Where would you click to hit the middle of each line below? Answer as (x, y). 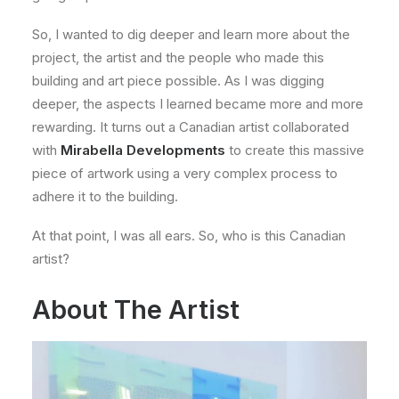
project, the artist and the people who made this (178, 57)
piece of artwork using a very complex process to (185, 173)
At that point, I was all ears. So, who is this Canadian (189, 236)
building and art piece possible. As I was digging (178, 81)
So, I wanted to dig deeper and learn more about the (191, 34)
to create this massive (295, 150)
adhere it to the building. (107, 196)
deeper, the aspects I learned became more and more (198, 104)
